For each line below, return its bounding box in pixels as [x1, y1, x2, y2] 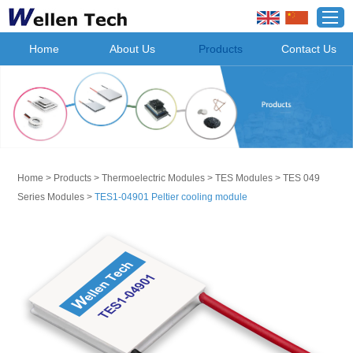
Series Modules [17, 191, 84, 203]
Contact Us [281, 43, 336, 55]
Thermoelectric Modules [101, 173, 205, 184]
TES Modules [214, 173, 273, 184]
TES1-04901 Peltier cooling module [94, 191, 247, 203]
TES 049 [282, 173, 320, 184]
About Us [110, 43, 155, 55]
